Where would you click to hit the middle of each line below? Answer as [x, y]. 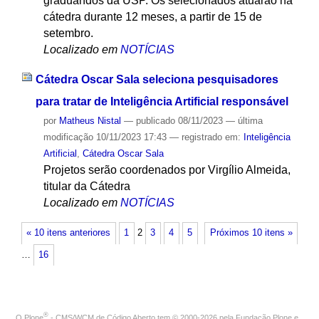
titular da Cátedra [87, 187]
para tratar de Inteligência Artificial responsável [162, 102]
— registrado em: [206, 137]
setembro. [68, 33]
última [250, 121]
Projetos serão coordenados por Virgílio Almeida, [167, 170]
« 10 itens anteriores [69, 233]
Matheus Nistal [90, 121]
